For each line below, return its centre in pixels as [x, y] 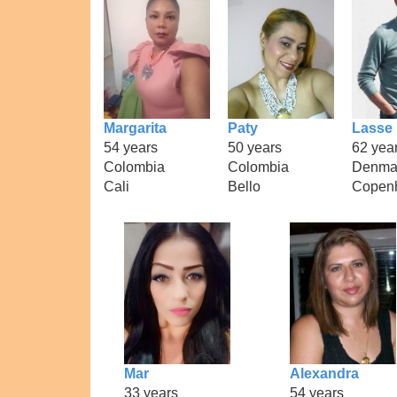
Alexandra [324, 373]
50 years [255, 147]
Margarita [135, 128]
